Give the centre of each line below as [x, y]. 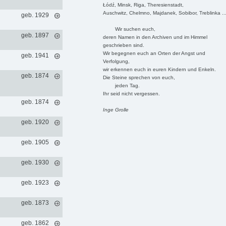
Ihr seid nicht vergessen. [131, 93]
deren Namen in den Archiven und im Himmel [155, 37]
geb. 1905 [35, 142]
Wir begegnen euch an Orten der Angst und [154, 53]
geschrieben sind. [123, 45]
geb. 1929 [35, 15]
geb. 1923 [35, 182]
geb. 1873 [35, 203]
